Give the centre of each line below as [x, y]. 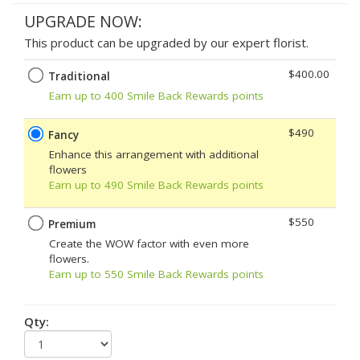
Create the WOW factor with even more [149, 243]
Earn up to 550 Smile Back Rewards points [156, 274]
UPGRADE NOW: [83, 21]
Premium [72, 224]
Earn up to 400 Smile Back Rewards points [156, 95]
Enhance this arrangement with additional [154, 154]
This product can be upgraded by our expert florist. [166, 42]
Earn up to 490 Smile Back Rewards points [156, 184]
